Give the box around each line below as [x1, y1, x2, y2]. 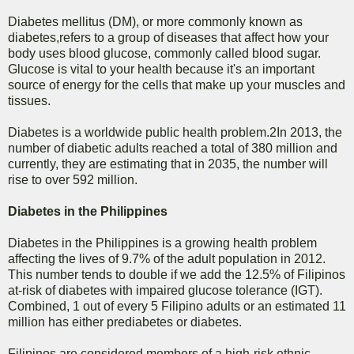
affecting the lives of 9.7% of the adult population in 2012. [8, 252, 326, 266]
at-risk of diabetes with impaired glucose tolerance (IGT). [8, 284, 322, 298]
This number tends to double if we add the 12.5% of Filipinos [8, 268, 345, 282]
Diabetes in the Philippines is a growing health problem [8, 236, 317, 250]
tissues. [8, 94, 51, 108]
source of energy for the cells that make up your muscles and [8, 78, 345, 92]
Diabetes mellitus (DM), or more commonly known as [8, 15, 303, 29]
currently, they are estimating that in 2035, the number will [8, 157, 328, 171]
